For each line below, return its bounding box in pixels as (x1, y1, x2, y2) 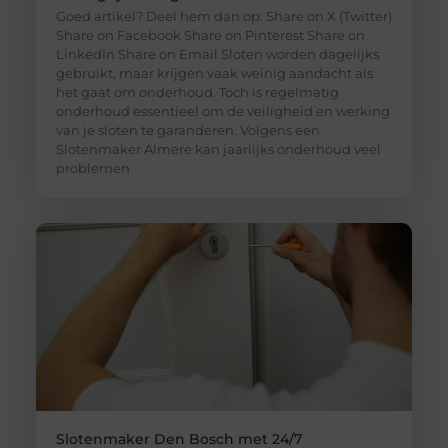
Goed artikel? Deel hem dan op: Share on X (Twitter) (55, 8, 392, 25)
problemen (55, 160, 130, 177)
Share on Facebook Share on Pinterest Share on (55, 27, 365, 44)
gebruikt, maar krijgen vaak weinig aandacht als (55, 65, 373, 82)
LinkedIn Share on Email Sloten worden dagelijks (55, 46, 379, 63)
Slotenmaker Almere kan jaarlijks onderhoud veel (55, 141, 381, 158)
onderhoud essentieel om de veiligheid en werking (55, 103, 390, 120)
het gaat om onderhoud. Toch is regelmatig (55, 84, 339, 101)
